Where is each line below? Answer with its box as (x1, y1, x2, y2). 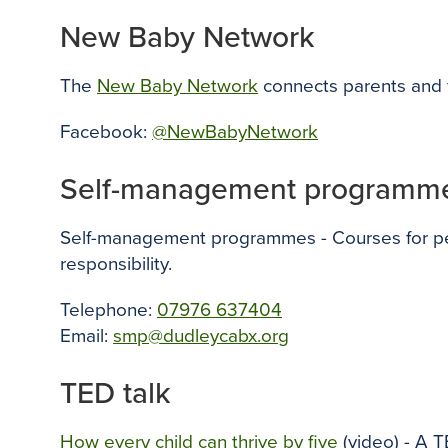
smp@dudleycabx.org (113, 325, 289, 347)
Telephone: (60, 299, 157, 321)
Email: (60, 325, 113, 347)
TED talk (60, 375, 171, 412)
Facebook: (60, 121, 152, 143)
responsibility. (60, 253, 172, 275)
